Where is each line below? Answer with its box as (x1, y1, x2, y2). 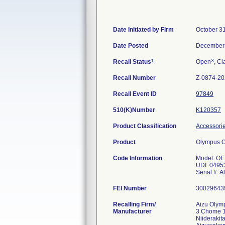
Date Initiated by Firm (113, 26, 174, 33)
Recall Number (113, 74, 156, 81)
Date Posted (113, 42, 148, 49)
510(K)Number (113, 106, 155, 114)
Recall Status (113, 58, 151, 65)
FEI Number (113, 185, 147, 192)
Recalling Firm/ (113, 201, 156, 208)
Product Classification (113, 123, 176, 130)
